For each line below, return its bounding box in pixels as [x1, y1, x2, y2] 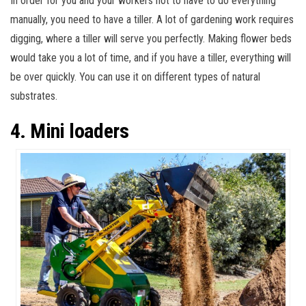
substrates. [10, 89, 57, 102]
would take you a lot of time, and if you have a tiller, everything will [10, 51, 291, 64]
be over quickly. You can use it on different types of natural [10, 70, 260, 83]
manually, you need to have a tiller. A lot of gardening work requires [10, 12, 294, 26]
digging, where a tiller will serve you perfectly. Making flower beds [10, 31, 292, 45]
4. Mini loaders [10, 118, 128, 143]
